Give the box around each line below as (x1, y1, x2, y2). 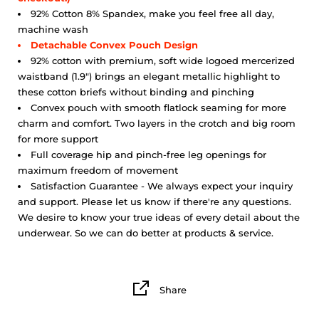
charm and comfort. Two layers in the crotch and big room (18, 117, 296, 130)
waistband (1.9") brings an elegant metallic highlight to (18, 70, 280, 83)
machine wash (18, 23, 88, 36)
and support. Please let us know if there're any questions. (18, 196, 291, 208)
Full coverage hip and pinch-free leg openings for (31, 149, 266, 161)
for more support (18, 133, 98, 145)
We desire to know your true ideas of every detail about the (18, 211, 300, 224)
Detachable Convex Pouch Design (31, 39, 198, 51)
